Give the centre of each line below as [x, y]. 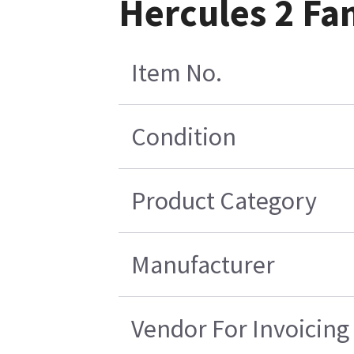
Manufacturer [203, 264]
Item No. [177, 72]
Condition [184, 136]
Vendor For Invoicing [241, 328]
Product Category [224, 200]
